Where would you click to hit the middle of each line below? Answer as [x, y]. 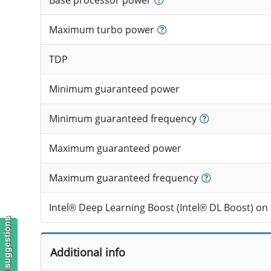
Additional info [87, 252]
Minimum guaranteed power [114, 89]
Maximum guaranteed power [115, 149]
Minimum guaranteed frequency [122, 119]
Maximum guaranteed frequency [123, 178]
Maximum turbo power [101, 30]
